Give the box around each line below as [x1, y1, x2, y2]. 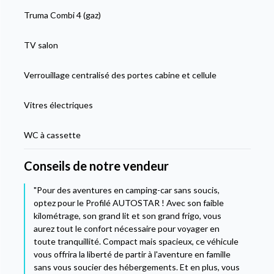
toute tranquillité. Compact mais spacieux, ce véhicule [33, 235, 239, 246]
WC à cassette [23, 129, 81, 140]
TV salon [23, 39, 58, 50]
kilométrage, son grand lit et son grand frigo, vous [33, 210, 221, 221]
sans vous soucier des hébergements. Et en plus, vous [33, 261, 240, 272]
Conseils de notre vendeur [23, 158, 169, 173]
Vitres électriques [23, 99, 93, 110]
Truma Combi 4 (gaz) [23, 9, 101, 20]
